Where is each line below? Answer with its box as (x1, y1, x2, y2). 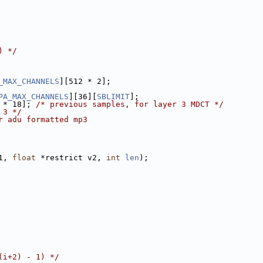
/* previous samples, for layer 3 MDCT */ (36, 100, 224, 109)
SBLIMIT (97, 92, 130, 101)
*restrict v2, (36, 153, 106, 162)
